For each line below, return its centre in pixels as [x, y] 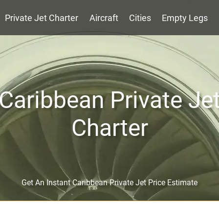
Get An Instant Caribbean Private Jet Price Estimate [109, 183]
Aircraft [104, 18]
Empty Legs [185, 18]
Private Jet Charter [42, 18]
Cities [140, 18]
